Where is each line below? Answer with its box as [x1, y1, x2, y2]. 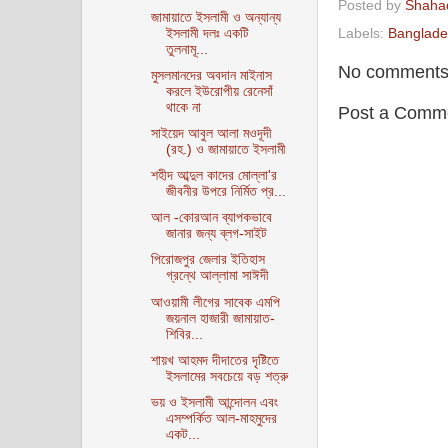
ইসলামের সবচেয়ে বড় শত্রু [165, 368, 288, 384]
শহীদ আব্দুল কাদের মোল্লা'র [150, 168, 277, 184]
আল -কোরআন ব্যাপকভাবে [150, 210, 272, 226]
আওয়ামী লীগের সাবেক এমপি [150, 294, 280, 310]
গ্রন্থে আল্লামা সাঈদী [165, 268, 269, 284]
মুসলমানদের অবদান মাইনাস [150, 67, 272, 83]
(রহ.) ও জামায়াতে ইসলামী [165, 142, 286, 157]
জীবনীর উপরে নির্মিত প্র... [165, 184, 286, 200]
